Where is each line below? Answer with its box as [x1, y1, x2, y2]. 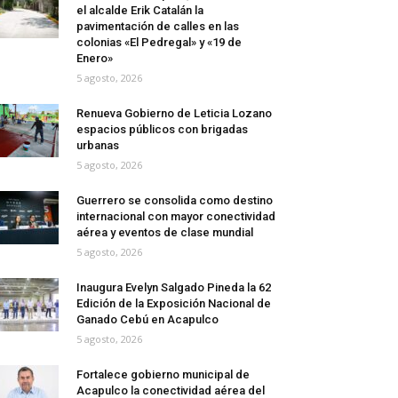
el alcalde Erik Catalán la [76, 4, 203, 18]
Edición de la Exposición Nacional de [76, 297, 271, 311]
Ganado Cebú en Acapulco [76, 313, 221, 327]
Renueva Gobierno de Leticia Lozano [76, 107, 272, 121]
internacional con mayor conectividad [76, 210, 275, 224]
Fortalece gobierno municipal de [76, 368, 250, 382]
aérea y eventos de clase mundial [76, 226, 253, 240]
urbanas [76, 139, 119, 153]
